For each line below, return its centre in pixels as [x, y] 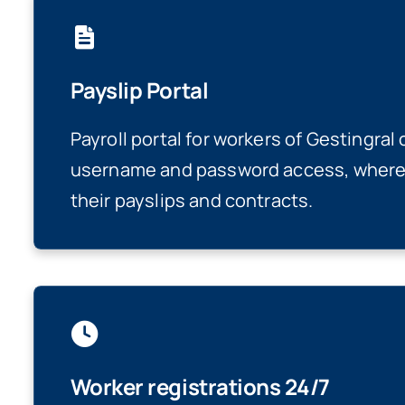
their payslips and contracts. [192, 200]
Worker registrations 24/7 [200, 386]
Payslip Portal [139, 90]
